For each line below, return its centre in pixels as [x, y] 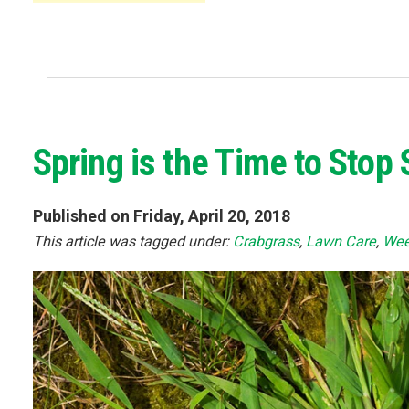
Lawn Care [341, 241]
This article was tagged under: [133, 241]
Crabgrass [266, 241]
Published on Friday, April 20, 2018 [162, 215]
